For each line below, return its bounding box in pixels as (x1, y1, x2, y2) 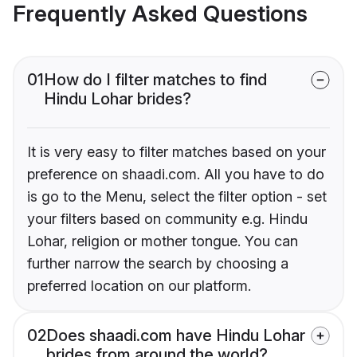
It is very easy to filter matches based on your (27, 143, 326, 161)
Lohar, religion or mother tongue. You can (27, 233, 298, 250)
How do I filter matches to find (44, 70, 267, 90)
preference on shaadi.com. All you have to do (27, 166, 324, 183)
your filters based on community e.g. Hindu (27, 210, 308, 228)
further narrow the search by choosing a (27, 255, 288, 273)
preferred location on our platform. (27, 277, 251, 295)
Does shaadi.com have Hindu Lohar (46, 326, 305, 346)
